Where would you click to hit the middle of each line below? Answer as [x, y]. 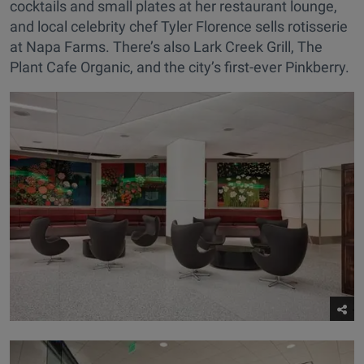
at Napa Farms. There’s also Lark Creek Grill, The [166, 46]
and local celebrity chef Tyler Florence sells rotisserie [179, 26]
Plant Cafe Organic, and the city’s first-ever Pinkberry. [180, 67]
